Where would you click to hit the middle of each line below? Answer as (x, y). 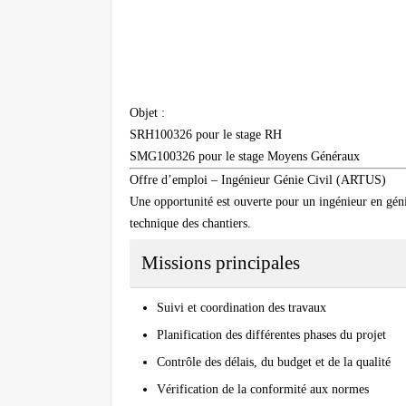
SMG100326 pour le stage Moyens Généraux (245, 157)
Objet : (147, 113)
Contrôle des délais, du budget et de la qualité (274, 362)
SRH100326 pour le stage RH (206, 135)
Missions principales (221, 263)
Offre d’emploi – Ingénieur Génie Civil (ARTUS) (258, 180)
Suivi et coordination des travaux (242, 308)
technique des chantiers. (190, 224)
